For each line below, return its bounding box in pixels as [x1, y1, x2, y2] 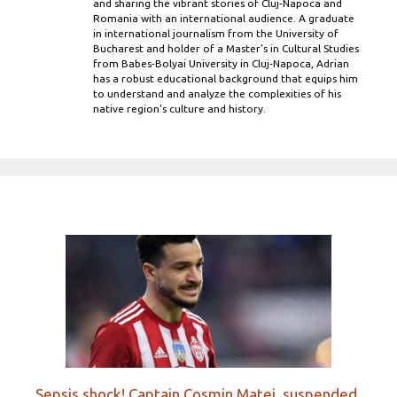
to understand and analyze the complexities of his [93, 88, 341, 100]
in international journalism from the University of [93, 27, 339, 40]
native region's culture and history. [93, 103, 266, 115]
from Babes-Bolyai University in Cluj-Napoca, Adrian [93, 58, 349, 70]
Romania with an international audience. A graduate [93, 12, 354, 25]
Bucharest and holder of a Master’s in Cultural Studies [93, 43, 359, 55]
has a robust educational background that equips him [93, 73, 358, 85]
